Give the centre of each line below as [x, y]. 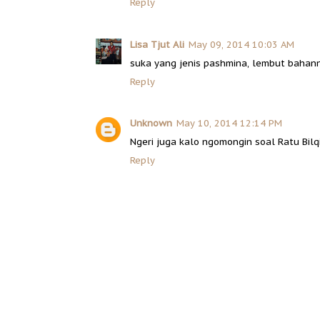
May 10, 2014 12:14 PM [229, 123]
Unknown [151, 123]
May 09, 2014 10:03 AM [241, 44]
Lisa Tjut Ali [157, 44]
